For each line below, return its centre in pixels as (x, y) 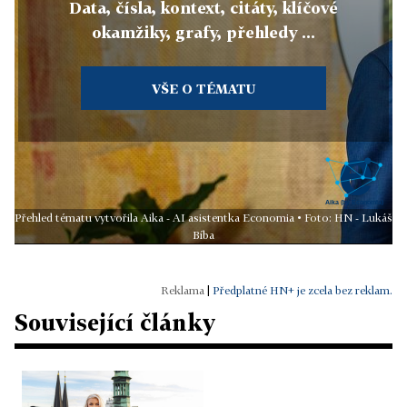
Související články (115, 322)
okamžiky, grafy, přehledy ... (203, 33)
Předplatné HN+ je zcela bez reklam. (303, 290)
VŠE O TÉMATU (203, 89)
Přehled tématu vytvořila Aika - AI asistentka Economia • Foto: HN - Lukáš (203, 217)
